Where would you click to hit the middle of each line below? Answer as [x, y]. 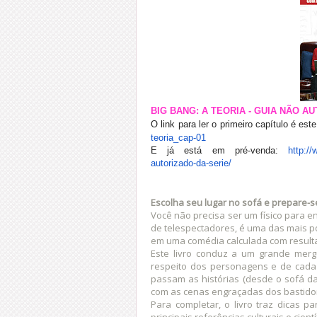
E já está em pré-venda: [214, 150]
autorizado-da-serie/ [191, 163]
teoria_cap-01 [178, 137]
